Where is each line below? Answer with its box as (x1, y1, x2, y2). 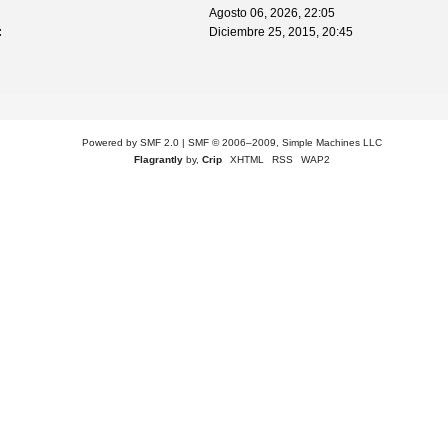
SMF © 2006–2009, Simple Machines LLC (187, 136, 382, 148)
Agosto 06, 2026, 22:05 (209, 6, 336, 21)
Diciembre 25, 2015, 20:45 (209, 25, 354, 40)
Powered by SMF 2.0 (81, 136, 179, 148)
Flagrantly (133, 153, 183, 165)
